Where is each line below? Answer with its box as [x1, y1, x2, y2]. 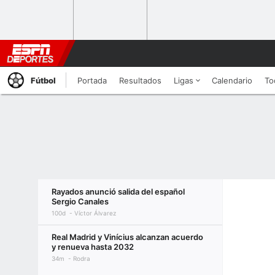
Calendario [212, 76, 252, 85]
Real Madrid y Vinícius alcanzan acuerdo [52, 232, 203, 242]
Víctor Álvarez [74, 209, 116, 217]
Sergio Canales [52, 196, 109, 206]
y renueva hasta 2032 [52, 242, 134, 252]
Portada [77, 76, 107, 85]
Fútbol [31, 76, 56, 85]
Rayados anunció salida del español [52, 187, 185, 196]
